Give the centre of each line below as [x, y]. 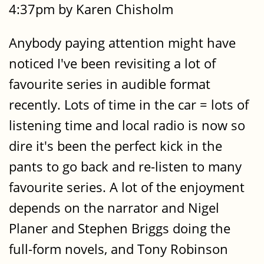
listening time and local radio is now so [127, 126]
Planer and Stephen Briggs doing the [120, 229]
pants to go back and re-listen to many [125, 167]
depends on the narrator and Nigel [114, 208]
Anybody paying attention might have [122, 43]
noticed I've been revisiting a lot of [112, 64]
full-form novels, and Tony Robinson [118, 249]
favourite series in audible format [110, 84]
